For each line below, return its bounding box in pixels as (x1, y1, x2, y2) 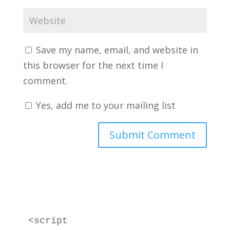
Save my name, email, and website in (35, 44, 198, 56)
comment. (23, 74, 68, 87)
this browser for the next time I (23, 59, 163, 71)
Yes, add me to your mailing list (33, 99, 176, 111)
